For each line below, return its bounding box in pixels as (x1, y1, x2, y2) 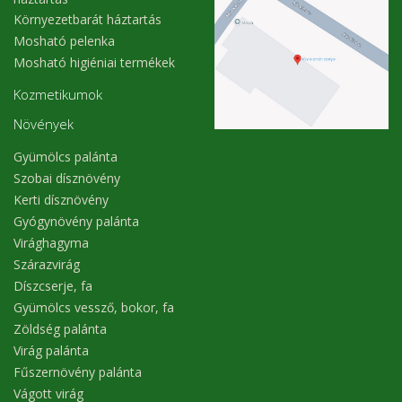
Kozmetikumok (13, 84, 102, 103)
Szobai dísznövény (13, 170, 120, 188)
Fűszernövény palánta (13, 363, 142, 381)
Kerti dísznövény (13, 191, 109, 209)
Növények (13, 114, 74, 133)
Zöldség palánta (13, 320, 107, 338)
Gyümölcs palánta (13, 148, 118, 166)
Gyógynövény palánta (13, 213, 139, 231)
